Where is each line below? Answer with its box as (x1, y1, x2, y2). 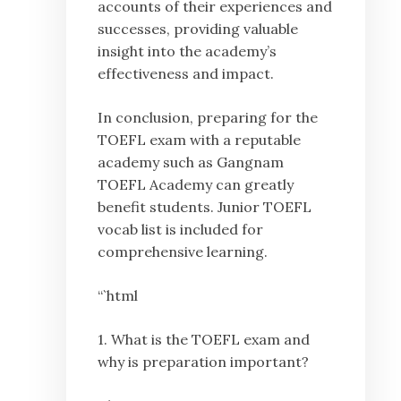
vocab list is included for (98, 220, 263, 239)
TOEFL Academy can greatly (98, 175, 294, 194)
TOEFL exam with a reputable (98, 131, 301, 149)
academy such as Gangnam (98, 153, 284, 172)
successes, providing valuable (98, 20, 298, 38)
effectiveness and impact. (98, 64, 274, 83)
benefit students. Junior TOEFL (98, 198, 311, 217)
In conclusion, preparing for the (98, 108, 318, 127)
